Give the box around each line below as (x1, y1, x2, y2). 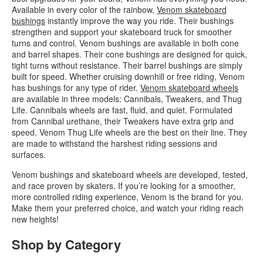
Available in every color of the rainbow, (12, 3, 157, 15)
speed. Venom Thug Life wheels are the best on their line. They (12, 126, 247, 138)
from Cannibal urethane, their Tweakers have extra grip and (12, 114, 234, 127)
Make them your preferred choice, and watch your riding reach (12, 201, 244, 214)
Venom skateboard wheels (140, 81, 238, 93)
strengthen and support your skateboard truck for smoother (12, 25, 232, 38)
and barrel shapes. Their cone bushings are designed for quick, (12, 48, 247, 60)
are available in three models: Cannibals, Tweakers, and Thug (12, 92, 242, 104)
